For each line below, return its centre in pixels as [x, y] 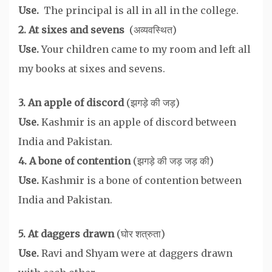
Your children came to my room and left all [146, 49]
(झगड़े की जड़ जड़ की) [173, 161]
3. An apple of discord [72, 102]
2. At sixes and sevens [74, 29]
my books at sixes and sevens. [93, 68]
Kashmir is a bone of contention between [140, 180]
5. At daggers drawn [67, 233]
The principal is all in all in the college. [141, 10]
